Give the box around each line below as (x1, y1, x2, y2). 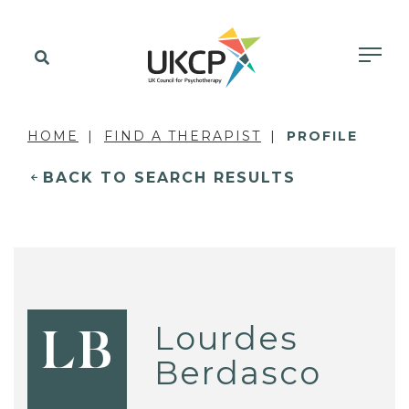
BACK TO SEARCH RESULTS (43, 169, 296, 186)
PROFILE (287, 128, 358, 144)
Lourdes (154, 318, 299, 358)
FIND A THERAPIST (104, 128, 261, 144)
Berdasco (154, 352, 322, 393)
